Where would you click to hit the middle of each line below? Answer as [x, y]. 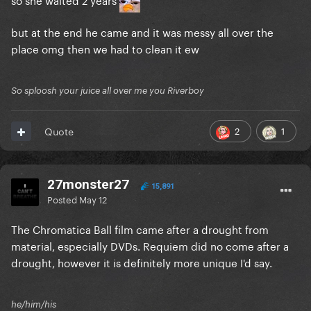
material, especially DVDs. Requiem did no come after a [150, 245]
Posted [63, 199]
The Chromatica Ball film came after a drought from [140, 229]
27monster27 [88, 185]
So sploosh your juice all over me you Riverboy [108, 91]
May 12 [93, 199]
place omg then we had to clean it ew [105, 48]
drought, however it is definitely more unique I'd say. [142, 262]
